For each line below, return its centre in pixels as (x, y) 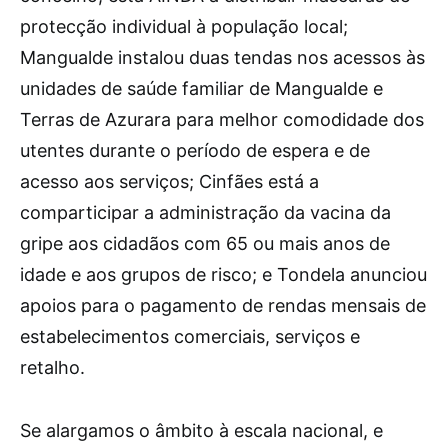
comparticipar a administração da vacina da (205, 212)
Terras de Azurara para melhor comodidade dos (222, 119)
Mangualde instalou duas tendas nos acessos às (222, 57)
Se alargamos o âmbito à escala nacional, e (201, 430)
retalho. (52, 367)
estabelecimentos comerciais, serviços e (190, 336)
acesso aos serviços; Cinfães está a (169, 181)
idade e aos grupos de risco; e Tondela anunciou (223, 274)
